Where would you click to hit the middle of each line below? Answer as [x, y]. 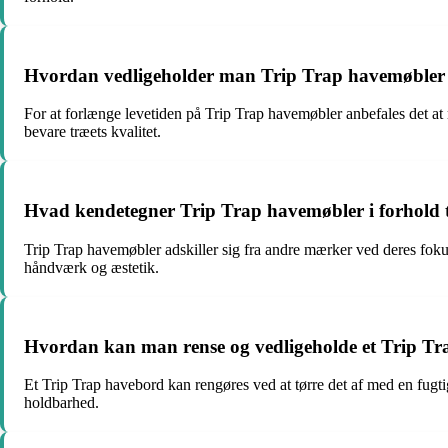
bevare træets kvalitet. [92, 132]
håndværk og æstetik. [91, 267]
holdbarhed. [61, 403]
